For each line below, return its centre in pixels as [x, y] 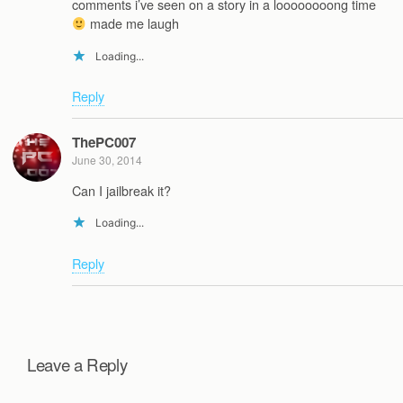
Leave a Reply [77, 364]
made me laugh [133, 23]
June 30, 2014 [107, 160]
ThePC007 [104, 143]
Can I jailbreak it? [121, 190]
